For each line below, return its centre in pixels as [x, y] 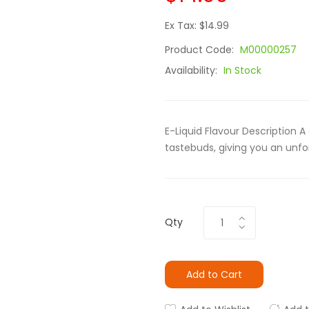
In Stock [242, 70]
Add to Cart [214, 275]
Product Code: [201, 50]
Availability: [192, 70]
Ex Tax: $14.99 [197, 26]
